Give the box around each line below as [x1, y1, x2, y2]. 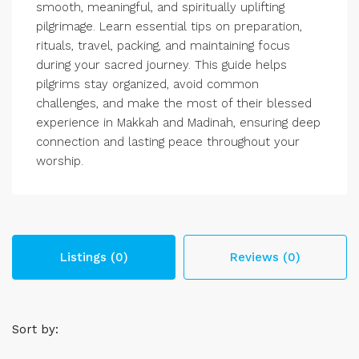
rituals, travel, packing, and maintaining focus [36, 38, 290, 53]
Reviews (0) [230, 250, 301, 264]
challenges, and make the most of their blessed [36, 96, 312, 111]
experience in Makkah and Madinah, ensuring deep [36, 115, 321, 130]
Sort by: [12, 322, 58, 337]
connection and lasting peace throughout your [36, 135, 300, 149]
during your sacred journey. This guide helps [36, 58, 287, 72]
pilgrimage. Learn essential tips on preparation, [36, 19, 302, 34]
